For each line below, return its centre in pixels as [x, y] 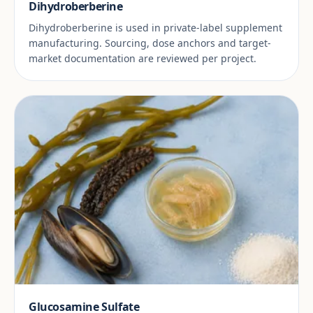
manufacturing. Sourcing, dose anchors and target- [150, 43]
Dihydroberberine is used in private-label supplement [155, 27]
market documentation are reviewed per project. [143, 58]
